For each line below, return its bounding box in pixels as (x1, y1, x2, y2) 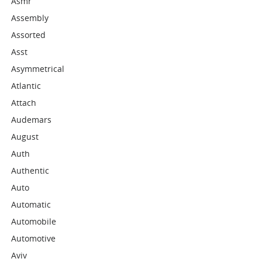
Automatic (11, 199, 51, 210)
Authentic (11, 165, 50, 176)
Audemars (11, 114, 52, 125)
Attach (11, 97, 37, 108)
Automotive (11, 233, 56, 244)
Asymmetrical (11, 63, 65, 74)
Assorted (11, 29, 46, 40)
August (11, 131, 39, 142)
